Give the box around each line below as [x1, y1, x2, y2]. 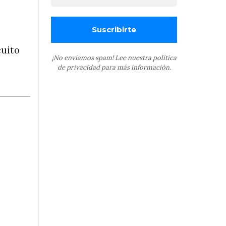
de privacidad [57, 63, 100, 72]
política [152, 53, 177, 62]
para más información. [99, 63, 171, 72]
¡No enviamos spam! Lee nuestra [51, 53, 153, 62]
